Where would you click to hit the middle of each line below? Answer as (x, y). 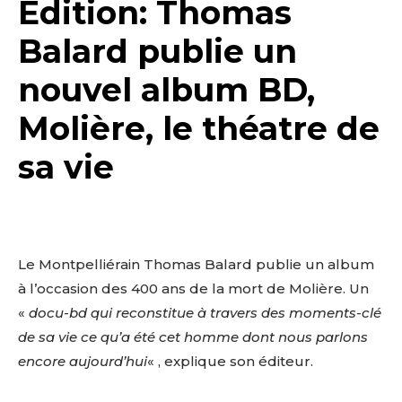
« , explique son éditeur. (230, 361)
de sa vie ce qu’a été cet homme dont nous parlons (193, 336)
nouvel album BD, (166, 89)
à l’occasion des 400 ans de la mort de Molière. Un (193, 288)
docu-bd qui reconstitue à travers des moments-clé (205, 312)
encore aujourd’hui (83, 361)
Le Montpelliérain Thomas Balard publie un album (196, 264)
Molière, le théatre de (199, 128)
